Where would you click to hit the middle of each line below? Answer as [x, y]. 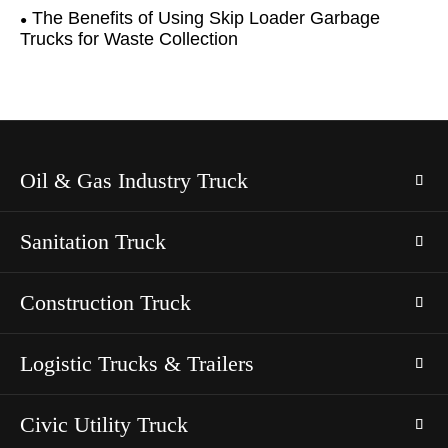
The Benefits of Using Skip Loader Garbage [206, 17]
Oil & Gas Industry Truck [134, 180]
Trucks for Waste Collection [129, 38]
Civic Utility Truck [104, 424]
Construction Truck [105, 302]
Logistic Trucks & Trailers [137, 363]
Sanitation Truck [93, 241]
